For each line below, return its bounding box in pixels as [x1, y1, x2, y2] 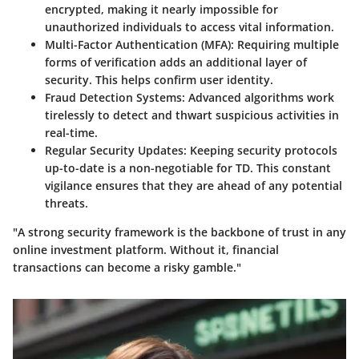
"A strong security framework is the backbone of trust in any [13, 224, 346, 240]
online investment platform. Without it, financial [13, 242, 279, 258]
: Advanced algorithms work [182, 90, 334, 106]
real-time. [45, 125, 98, 141]
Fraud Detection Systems [45, 90, 182, 106]
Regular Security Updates [45, 143, 184, 159]
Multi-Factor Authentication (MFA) [45, 37, 231, 53]
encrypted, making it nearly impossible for [45, 2, 278, 18]
